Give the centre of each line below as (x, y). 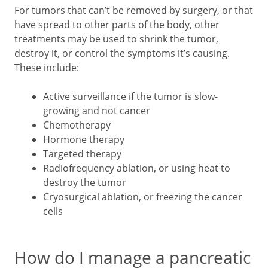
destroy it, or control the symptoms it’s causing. (122, 53)
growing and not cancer (97, 111)
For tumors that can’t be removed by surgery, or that (134, 10)
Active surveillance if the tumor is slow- (130, 96)
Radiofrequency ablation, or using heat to (137, 168)
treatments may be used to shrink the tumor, (116, 39)
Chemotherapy (77, 125)
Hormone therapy (84, 139)
